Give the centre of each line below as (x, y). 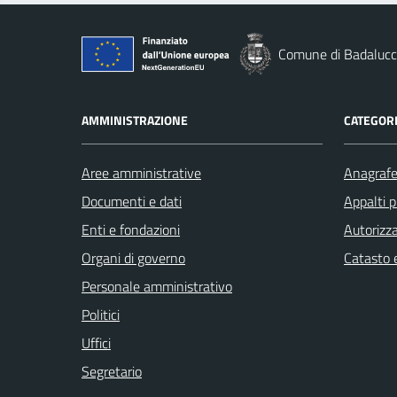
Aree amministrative (141, 173)
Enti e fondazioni (131, 230)
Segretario (112, 371)
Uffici (96, 343)
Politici (101, 315)
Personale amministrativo (157, 286)
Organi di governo (133, 258)
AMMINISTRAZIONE (135, 120)
